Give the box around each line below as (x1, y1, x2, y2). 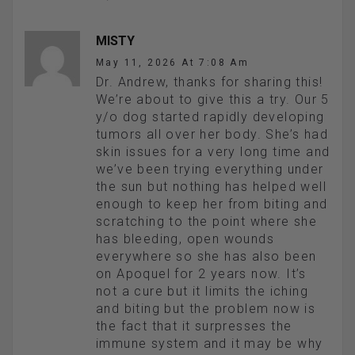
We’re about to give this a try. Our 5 (96, 92, 330, 108)
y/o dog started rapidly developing (96, 109, 325, 125)
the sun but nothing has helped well (96, 179, 326, 195)
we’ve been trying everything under (96, 162, 324, 177)
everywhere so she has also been (96, 249, 317, 265)
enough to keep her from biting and (96, 197, 328, 212)
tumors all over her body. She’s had (96, 127, 328, 143)
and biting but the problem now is (96, 301, 316, 317)
